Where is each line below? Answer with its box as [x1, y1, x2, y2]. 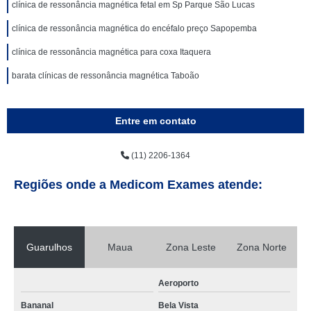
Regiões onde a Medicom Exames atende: [14, 178, 262, 192]
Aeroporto [158, 278, 199, 288]
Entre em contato [115, 115, 196, 126]
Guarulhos [26, 242, 72, 253]
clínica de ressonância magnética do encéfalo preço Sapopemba [12, 24, 257, 33]
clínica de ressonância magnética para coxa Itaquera [12, 47, 211, 57]
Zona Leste [166, 242, 216, 253]
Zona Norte [237, 242, 287, 253]
